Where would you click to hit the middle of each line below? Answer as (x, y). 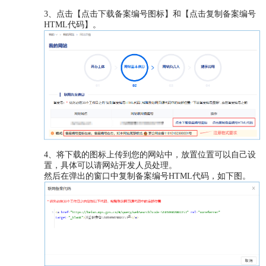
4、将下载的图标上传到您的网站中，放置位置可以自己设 (150, 154)
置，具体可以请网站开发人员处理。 (111, 165)
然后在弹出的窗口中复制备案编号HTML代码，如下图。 (148, 176)
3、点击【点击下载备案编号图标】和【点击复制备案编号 (150, 14)
